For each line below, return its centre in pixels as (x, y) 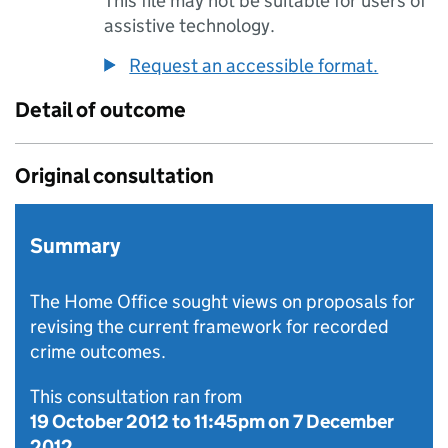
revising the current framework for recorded (209, 326)
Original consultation (114, 176)
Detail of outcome (100, 110)
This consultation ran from (136, 396)
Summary (75, 246)
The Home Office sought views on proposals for (222, 301)
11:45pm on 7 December (294, 421)
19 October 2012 (99, 421)
